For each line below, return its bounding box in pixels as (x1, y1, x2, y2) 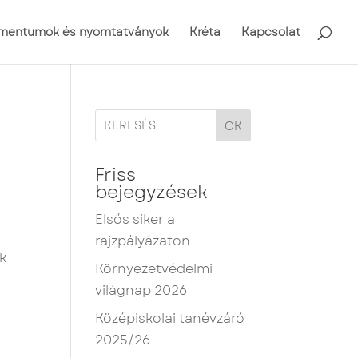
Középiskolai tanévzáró (95, 309, 245, 328)
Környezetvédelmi (95, 260, 213, 278)
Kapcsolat (241, 24, 300, 40)
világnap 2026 (95, 281, 188, 300)
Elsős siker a (95, 210, 176, 229)
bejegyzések (95, 179, 209, 205)
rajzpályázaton (95, 232, 191, 250)
